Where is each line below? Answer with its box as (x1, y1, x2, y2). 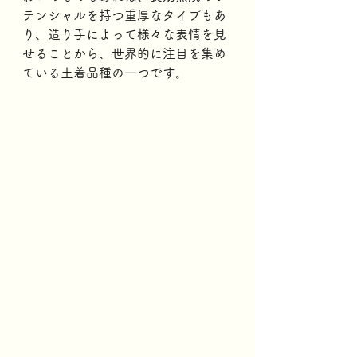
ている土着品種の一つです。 (22, 65, 192, 79)
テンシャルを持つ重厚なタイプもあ (22, 8, 226, 22)
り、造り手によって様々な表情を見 (22, 27, 226, 41)
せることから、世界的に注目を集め (22, 46, 226, 60)
